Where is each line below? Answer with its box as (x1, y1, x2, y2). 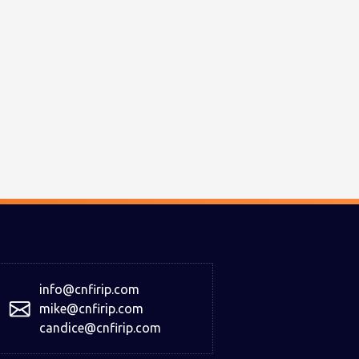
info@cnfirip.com (39, 282, 139, 296)
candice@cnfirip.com (39, 321, 161, 335)
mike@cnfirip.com (39, 301, 143, 316)
